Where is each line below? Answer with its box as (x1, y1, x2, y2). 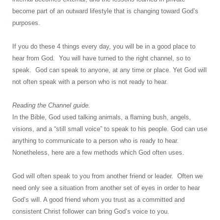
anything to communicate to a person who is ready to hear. (12, 137, 181, 144)
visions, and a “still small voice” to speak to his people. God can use (12, 125, 207, 133)
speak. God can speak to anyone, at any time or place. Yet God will (12, 66, 207, 74)
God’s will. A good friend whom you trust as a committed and (12, 196, 185, 204)
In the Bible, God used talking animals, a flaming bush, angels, (12, 113, 191, 121)
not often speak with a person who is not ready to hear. (12, 78, 168, 85)
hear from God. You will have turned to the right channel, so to (12, 54, 191, 62)
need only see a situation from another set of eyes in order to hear (12, 184, 200, 192)
